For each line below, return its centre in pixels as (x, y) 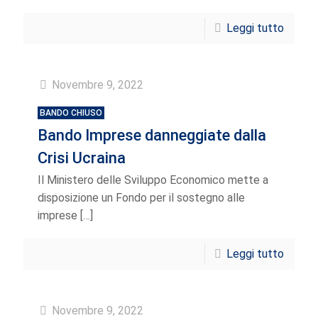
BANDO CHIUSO (71, 113)
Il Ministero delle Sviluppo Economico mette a (153, 180)
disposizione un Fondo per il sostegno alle (141, 198)
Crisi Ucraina (82, 158)
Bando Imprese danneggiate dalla (152, 135)
